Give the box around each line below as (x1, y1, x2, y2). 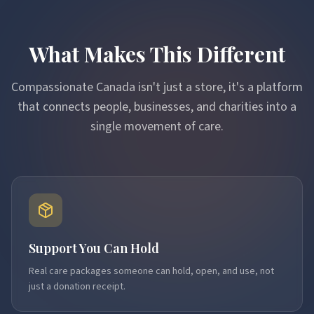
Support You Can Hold (29, 240, 159, 257)
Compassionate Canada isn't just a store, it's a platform (11, 78, 303, 96)
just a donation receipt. (29, 280, 125, 294)
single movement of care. (90, 118, 224, 135)
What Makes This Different (29, 40, 285, 68)
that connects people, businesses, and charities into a (18, 98, 296, 116)
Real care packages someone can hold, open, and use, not (29, 264, 274, 278)
